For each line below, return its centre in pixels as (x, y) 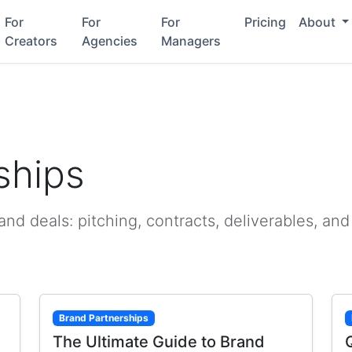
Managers (191, 41)
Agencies (109, 41)
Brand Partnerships (103, 318)
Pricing (265, 22)
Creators (31, 41)
